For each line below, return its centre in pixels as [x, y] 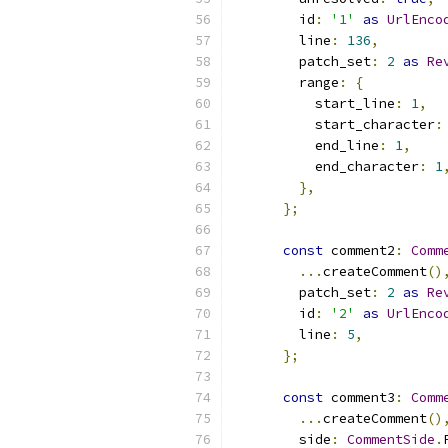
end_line [307, 145]
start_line [315, 103]
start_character [335, 124]
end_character [327, 166]
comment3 [359, 397]
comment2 [359, 250]
